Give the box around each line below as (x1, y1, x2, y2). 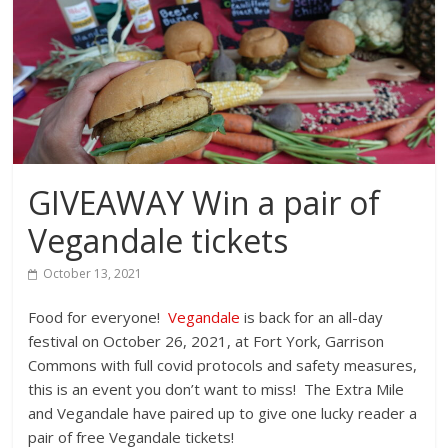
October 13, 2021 (43, 265, 143, 283)
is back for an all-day (240, 307, 384, 328)
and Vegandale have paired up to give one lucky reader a (28, 403, 418, 424)
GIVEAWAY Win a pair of (28, 181, 381, 225)
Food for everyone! (28, 307, 169, 328)
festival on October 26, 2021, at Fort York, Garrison (28, 331, 385, 352)
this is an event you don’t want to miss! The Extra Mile (28, 379, 405, 400)
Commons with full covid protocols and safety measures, (28, 355, 418, 376)
